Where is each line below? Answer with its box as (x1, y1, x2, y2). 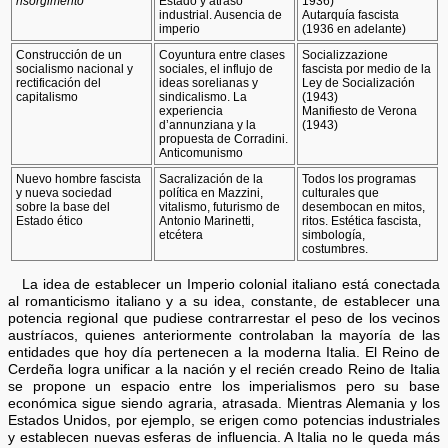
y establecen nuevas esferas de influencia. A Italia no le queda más (8, 430, 440, 446)
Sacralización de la (159, 171, 264, 186)
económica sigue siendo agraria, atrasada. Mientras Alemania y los (8, 396, 440, 412)
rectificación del (16, 75, 102, 90)
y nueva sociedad (16, 185, 113, 200)
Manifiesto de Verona (302, 103, 418, 118)
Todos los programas (302, 171, 417, 186)
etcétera (159, 227, 204, 242)
